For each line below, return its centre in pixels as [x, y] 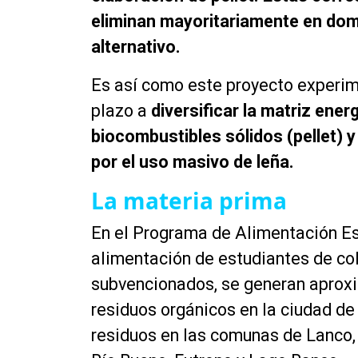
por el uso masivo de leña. [193, 161]
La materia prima [192, 200]
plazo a [121, 110]
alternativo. [136, 46]
